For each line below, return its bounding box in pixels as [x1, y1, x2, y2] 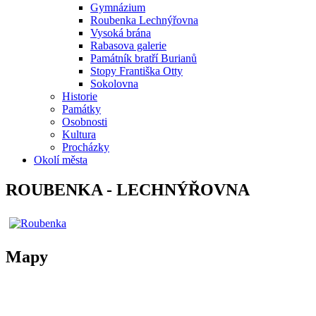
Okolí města [34, 154, 87, 166]
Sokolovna [90, 78, 138, 90]
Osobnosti [62, 116, 107, 128]
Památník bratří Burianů [90, 52, 197, 65]
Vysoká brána [90, 27, 151, 39]
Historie [62, 90, 97, 103]
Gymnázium [90, 1, 145, 14]
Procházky [62, 141, 109, 154]
